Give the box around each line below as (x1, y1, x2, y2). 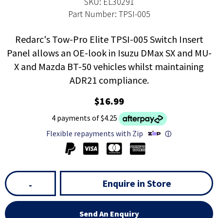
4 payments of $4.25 (51, 113, 117, 123)
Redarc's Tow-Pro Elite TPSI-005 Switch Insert (15, 33, 203, 46)
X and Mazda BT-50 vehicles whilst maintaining (14, 60, 204, 73)
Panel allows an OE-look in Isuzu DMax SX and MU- (6, 47, 212, 59)
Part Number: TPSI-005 (68, 8, 150, 20)
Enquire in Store (102, 177, 171, 190)
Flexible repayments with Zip (46, 128, 143, 138)
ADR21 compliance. (69, 74, 149, 87)
